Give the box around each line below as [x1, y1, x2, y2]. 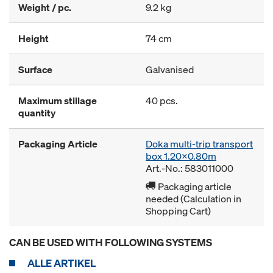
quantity [18, 106, 55, 119]
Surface [18, 63, 52, 76]
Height [18, 32, 49, 45]
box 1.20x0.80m [146, 149, 216, 163]
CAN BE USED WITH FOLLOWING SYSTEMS [9, 235, 212, 249]
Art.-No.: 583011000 [146, 161, 233, 175]
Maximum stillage [18, 94, 97, 107]
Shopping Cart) [146, 204, 211, 218]
